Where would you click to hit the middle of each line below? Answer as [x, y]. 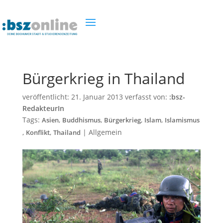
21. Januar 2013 [97, 97]
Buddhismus [81, 120]
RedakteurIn [43, 108]
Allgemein [105, 132]
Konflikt [38, 133]
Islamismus [182, 120]
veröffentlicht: [47, 97]
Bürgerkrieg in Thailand [103, 78]
